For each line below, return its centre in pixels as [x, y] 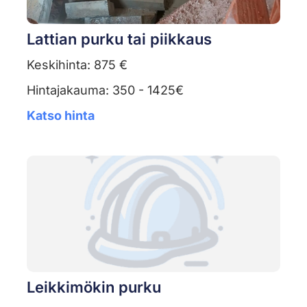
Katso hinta [60, 116]
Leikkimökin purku [94, 287]
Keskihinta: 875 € [77, 65]
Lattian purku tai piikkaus [119, 39]
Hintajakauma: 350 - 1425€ [105, 90]
